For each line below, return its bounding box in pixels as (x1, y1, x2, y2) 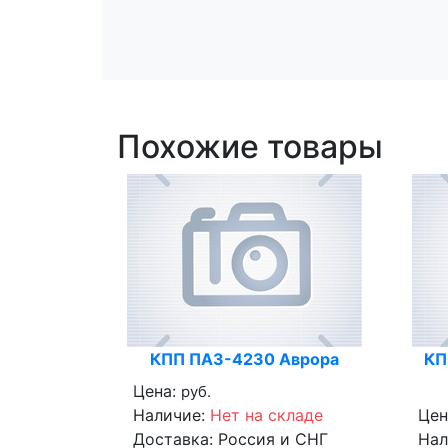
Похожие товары (117, 126, 383, 166)
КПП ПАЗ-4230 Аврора (150, 348, 339, 369)
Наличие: (133, 404, 210, 425)
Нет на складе (210, 404, 323, 425)
